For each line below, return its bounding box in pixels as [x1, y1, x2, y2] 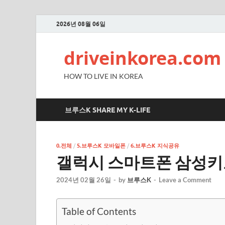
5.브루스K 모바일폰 [77, 142, 126, 149]
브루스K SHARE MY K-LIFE [65, 105, 150, 114]
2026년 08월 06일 [56, 20, 105, 28]
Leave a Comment [159, 176, 211, 184]
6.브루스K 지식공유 [131, 142, 179, 149]
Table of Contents [62, 205, 136, 217]
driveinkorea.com [64, 46, 221, 70]
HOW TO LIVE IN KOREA [64, 72, 143, 80]
